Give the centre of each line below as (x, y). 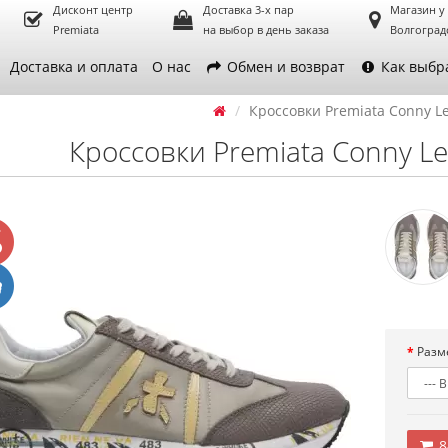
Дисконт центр (93, 9)
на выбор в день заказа (266, 29)
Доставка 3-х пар (248, 9)
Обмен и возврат (284, 66)
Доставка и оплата (74, 66)
